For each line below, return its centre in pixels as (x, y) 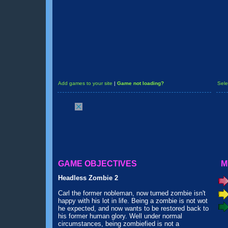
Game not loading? (140, 83)
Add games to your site (85, 83)
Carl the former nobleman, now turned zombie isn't (132, 193)
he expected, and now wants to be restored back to (133, 208)
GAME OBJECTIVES (97, 164)
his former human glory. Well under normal (120, 216)
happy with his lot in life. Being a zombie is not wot (133, 201)
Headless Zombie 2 (88, 178)
